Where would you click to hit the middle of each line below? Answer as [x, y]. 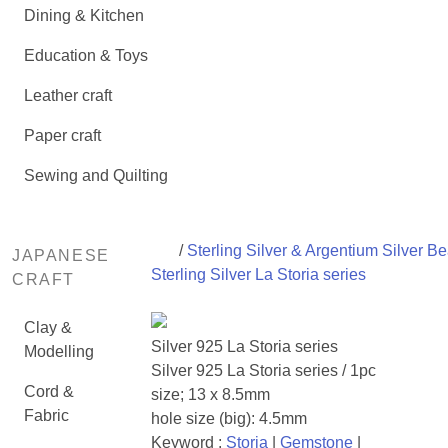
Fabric [46, 415]
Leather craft [68, 95]
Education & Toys [86, 55]
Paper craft [62, 135]
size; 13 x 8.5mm [210, 394]
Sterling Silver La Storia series [258, 274]
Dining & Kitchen [84, 15]
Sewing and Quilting [96, 175]
